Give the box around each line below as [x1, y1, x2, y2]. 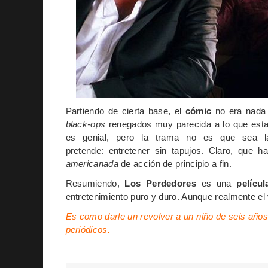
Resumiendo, [65, 178, 125, 188]
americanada [65, 158, 118, 169]
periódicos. [65, 224, 110, 234]
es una [196, 178, 237, 188]
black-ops [65, 118, 106, 129]
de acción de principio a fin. [118, 158, 232, 169]
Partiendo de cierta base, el [65, 105, 185, 116]
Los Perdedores [124, 178, 196, 188]
